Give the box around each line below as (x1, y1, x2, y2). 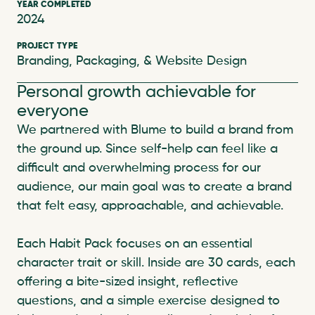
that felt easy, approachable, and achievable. (17, 200, 283, 212)
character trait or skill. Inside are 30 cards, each (17, 257, 295, 269)
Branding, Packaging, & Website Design (17, 55, 247, 67)
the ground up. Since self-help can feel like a (17, 143, 278, 155)
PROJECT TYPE (17, 42, 78, 51)
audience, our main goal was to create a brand (17, 181, 292, 193)
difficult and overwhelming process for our (17, 162, 261, 174)
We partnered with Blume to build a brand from (17, 124, 293, 136)
